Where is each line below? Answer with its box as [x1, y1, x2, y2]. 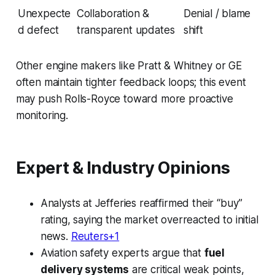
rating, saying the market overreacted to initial [40, 214, 258, 227]
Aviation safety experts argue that [40, 247, 204, 260]
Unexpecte [17, 7, 71, 20]
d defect [17, 24, 59, 37]
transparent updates [76, 24, 175, 37]
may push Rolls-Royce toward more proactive [15, 93, 233, 106]
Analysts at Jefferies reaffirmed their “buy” [40, 197, 243, 210]
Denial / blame [183, 7, 251, 20]
